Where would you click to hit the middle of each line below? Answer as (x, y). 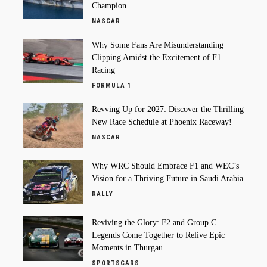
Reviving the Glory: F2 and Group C (154, 222)
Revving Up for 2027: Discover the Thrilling (168, 109)
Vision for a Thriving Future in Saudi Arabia (167, 178)
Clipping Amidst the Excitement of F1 (156, 57)
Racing (103, 70)
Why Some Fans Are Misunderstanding (158, 45)
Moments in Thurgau (127, 247)
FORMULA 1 (112, 85)
